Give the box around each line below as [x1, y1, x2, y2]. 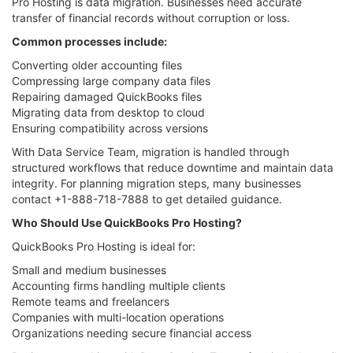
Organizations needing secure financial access [12, 325, 251, 340]
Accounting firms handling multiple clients [12, 278, 225, 292]
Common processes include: [12, 34, 167, 48]
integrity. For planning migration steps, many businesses [12, 176, 301, 190]
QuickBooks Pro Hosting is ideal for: [12, 239, 195, 253]
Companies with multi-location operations [12, 310, 224, 324]
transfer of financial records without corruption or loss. [12, 10, 290, 24]
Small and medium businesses [12, 262, 166, 277]
